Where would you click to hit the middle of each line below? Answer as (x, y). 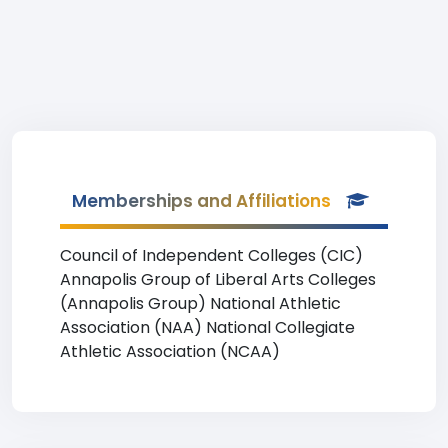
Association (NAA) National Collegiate (207, 327)
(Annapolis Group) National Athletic (200, 303)
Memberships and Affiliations (201, 201)
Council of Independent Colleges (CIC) (211, 255)
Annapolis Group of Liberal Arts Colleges (218, 279)
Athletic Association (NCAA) (170, 351)
